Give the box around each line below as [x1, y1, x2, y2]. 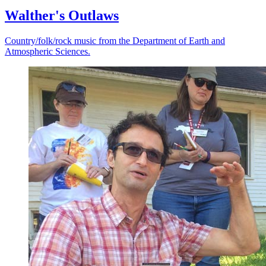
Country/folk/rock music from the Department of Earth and [5, 36, 225, 46]
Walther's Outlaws [5, 8, 119, 24]
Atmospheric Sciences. [5, 46, 90, 57]
